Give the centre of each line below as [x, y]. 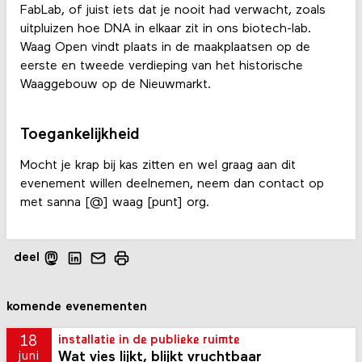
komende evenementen [77, 307]
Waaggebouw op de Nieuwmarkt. [117, 85]
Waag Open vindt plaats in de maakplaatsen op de [165, 48]
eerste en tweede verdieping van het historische [161, 67]
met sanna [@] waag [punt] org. [116, 203]
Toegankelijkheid [80, 135]
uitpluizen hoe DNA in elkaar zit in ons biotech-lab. [165, 29]
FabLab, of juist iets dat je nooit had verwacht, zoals [173, 11]
